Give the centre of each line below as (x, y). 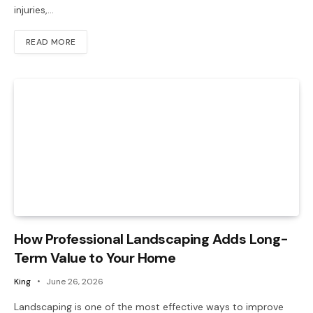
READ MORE (51, 42)
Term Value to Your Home (95, 257)
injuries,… (34, 10)
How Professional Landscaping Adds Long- (151, 239)
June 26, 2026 (75, 281)
